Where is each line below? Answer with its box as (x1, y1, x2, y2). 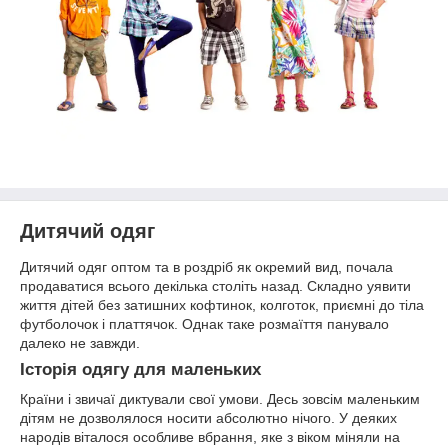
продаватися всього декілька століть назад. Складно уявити (20, 277, 411, 294)
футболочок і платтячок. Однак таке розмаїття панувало (20, 315, 389, 332)
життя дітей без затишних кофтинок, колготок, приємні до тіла (20, 296, 424, 313)
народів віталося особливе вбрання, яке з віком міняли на (20, 429, 400, 446)
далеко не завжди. (20, 334, 140, 351)
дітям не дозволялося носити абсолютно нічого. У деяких (20, 410, 397, 427)
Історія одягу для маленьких (20, 359, 261, 379)
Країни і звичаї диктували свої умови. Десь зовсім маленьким (20, 391, 420, 408)
